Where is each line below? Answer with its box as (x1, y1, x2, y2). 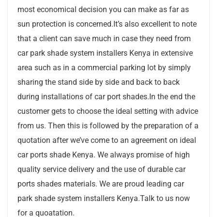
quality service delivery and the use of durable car (17, 164, 186, 174)
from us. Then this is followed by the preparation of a (17, 121, 199, 130)
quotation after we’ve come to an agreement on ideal (17, 135, 196, 145)
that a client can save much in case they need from (17, 33, 191, 43)
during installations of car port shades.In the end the (17, 92, 195, 101)
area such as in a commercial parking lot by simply (17, 62, 191, 72)
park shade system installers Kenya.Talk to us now (17, 193, 190, 203)
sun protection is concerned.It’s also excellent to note (17, 19, 197, 29)
